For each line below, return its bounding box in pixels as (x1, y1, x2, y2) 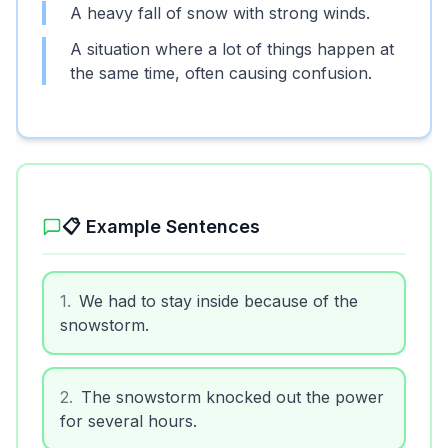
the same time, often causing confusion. (70, 60, 372, 80)
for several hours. (60, 408, 197, 428)
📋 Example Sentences (62, 213, 260, 234)
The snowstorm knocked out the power (81, 384, 384, 404)
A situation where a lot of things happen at (70, 36, 394, 56)
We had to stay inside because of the (79, 288, 358, 308)
